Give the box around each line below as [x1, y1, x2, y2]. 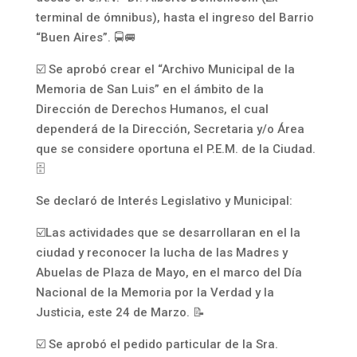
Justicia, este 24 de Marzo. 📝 [35, 305, 205, 320]
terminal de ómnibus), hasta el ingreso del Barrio [35, 10, 314, 25]
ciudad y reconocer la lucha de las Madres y [35, 245, 288, 260]
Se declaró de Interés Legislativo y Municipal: [35, 194, 292, 208]
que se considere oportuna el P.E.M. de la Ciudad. [35, 142, 316, 156]
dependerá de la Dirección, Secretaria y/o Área [35, 122, 304, 136]
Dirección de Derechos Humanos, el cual [35, 102, 269, 116]
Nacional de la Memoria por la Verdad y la [35, 285, 274, 300]
